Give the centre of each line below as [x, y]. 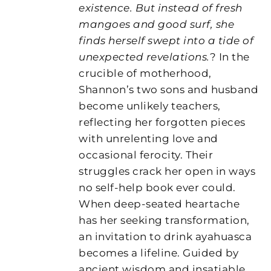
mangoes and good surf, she [157, 24]
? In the [230, 57]
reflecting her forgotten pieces [162, 122]
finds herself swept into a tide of [166, 40]
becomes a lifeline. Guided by [159, 253]
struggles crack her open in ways [167, 171]
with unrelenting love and [149, 138]
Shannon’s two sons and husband [169, 89]
